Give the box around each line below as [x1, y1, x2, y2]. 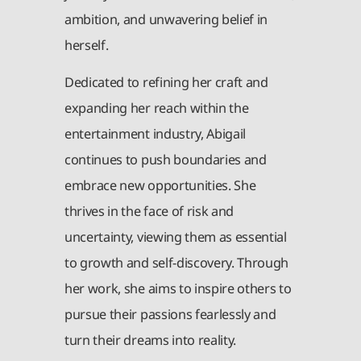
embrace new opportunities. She [64, 176, 256, 194]
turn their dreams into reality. [64, 330, 237, 349]
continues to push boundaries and [64, 150, 267, 168]
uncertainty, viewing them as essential [64, 227, 287, 246]
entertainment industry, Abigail [64, 124, 247, 143]
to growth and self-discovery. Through [64, 253, 289, 272]
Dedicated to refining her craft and [64, 73, 268, 91]
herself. [64, 36, 109, 55]
